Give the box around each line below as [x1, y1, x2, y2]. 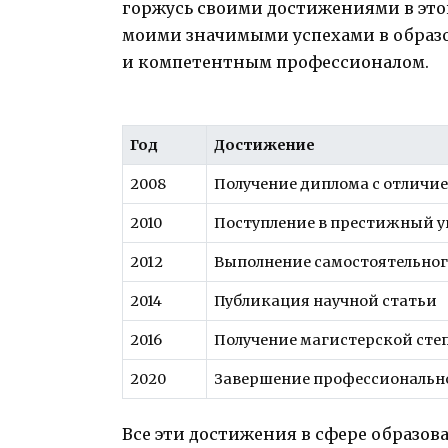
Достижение [214, 135, 316, 154]
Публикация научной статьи [214, 291, 438, 310]
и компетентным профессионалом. [122, 52, 429, 73]
